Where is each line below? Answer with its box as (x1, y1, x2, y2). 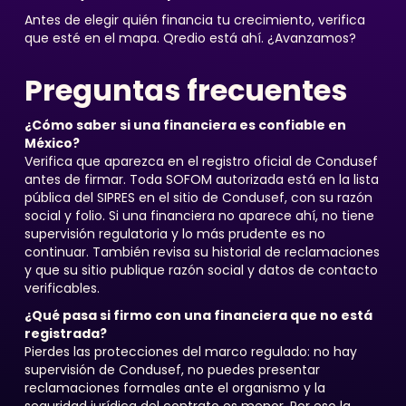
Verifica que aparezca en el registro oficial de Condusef (24, 152, 378, 170)
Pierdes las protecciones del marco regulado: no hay (24, 343, 357, 361)
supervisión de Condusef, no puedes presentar (24, 361, 320, 379)
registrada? (24, 324, 107, 343)
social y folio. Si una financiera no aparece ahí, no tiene (24, 207, 374, 225)
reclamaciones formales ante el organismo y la (24, 379, 325, 397)
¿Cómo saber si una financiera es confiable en (24, 116, 346, 134)
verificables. (24, 279, 100, 297)
